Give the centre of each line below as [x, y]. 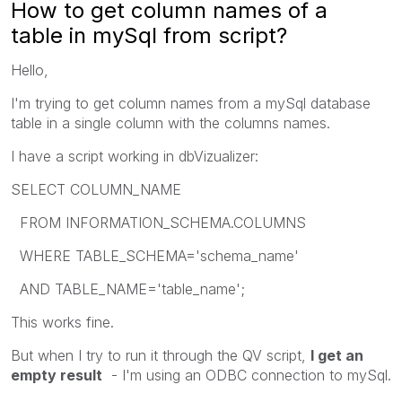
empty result [57, 375]
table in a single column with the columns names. [170, 122]
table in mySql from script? [149, 35]
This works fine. [62, 322]
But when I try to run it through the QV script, [161, 355]
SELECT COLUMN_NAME [96, 189]
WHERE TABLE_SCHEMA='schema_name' [155, 255]
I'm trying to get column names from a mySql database [191, 103]
